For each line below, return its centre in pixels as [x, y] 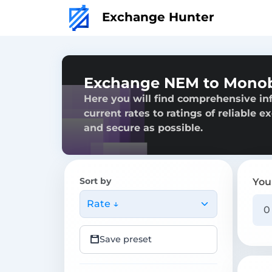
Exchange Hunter [156, 17]
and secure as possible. [143, 127]
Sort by [95, 181]
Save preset [126, 239]
